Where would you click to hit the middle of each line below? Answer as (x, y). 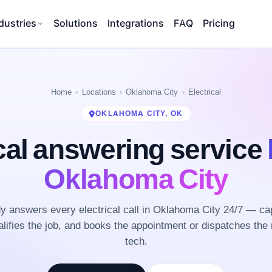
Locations (99, 92)
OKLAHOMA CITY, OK (139, 114)
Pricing (219, 23)
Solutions (76, 23)
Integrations (136, 23)
